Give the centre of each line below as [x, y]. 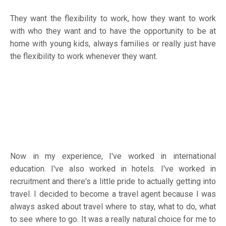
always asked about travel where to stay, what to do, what [113, 206]
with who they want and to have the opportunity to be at [113, 31]
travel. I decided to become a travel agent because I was [113, 194]
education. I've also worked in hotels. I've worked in [113, 168]
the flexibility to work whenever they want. [85, 56]
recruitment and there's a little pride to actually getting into [113, 181]
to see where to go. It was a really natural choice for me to [113, 219]
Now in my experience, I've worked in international [113, 156]
